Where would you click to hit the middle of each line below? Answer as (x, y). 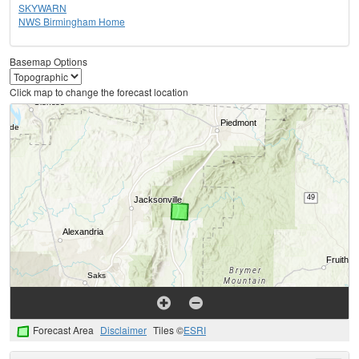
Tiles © (168, 330)
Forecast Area (63, 330)
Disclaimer (123, 330)
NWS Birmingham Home (72, 22)
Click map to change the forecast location (99, 92)
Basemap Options (48, 62)
